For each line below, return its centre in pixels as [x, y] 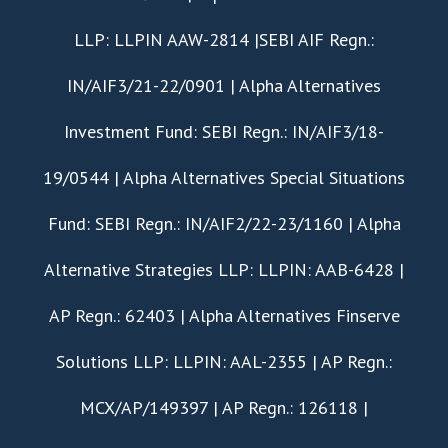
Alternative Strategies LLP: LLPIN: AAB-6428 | [224, 269]
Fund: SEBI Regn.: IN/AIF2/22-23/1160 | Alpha [224, 223]
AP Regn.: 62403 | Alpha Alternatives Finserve [224, 315]
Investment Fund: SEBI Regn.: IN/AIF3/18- [224, 131]
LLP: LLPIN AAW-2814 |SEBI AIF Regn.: [224, 39]
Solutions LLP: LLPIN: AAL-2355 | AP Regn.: [224, 361]
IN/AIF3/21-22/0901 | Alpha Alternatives [224, 85]
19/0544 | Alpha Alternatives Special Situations [224, 177]
